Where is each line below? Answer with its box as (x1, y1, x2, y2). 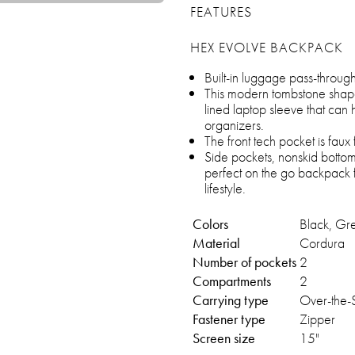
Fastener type (193, 310, 265, 328)
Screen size (193, 329, 255, 347)
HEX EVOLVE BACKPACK (190, 38, 343, 56)
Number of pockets (193, 253, 296, 271)
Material (193, 234, 240, 252)
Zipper (300, 310, 335, 328)
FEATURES (190, 2, 252, 21)
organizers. (204, 116, 264, 134)
